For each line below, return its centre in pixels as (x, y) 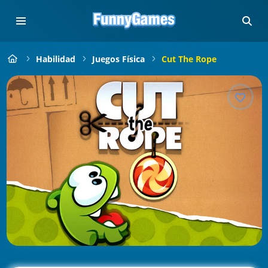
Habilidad (55, 59)
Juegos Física (118, 59)
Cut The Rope (189, 59)
